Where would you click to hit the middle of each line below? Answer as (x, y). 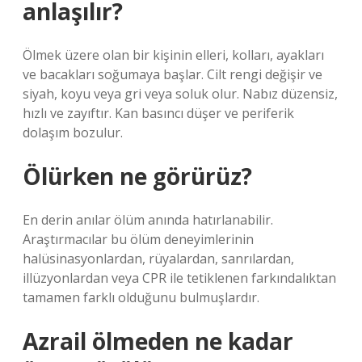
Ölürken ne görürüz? (137, 176)
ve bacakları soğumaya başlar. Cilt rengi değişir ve (173, 74)
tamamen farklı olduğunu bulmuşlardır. (141, 297)
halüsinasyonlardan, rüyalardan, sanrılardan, (158, 259)
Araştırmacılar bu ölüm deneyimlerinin (138, 239)
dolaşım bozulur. (73, 133)
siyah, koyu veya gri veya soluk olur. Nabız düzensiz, (180, 94)
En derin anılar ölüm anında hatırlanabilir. (148, 220)
